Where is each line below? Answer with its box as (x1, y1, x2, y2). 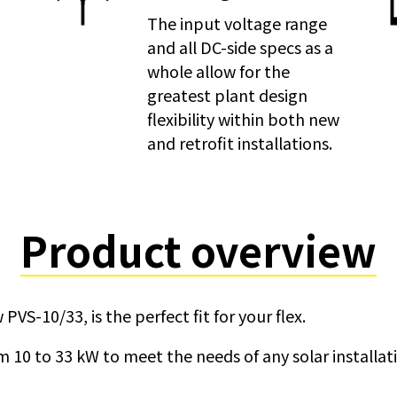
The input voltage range (146, 12, 327, 35)
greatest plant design (146, 83, 307, 106)
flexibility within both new (146, 107, 339, 130)
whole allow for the (146, 59, 290, 82)
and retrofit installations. (146, 131, 332, 154)
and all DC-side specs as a (146, 35, 333, 58)
